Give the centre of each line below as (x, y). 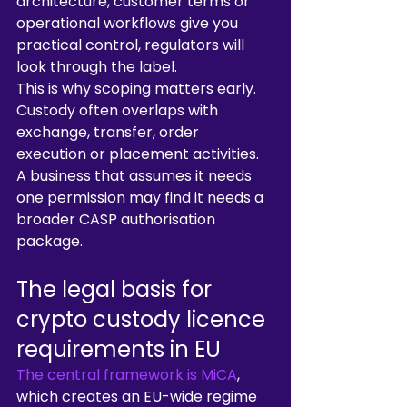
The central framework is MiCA (127, 375)
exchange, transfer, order (109, 132)
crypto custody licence (144, 319)
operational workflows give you (129, 23)
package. (50, 241)
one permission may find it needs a (142, 198)
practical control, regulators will (132, 45)
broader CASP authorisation (118, 219)
